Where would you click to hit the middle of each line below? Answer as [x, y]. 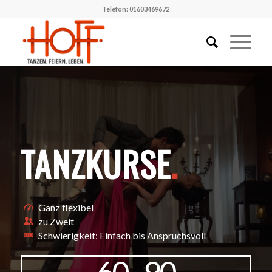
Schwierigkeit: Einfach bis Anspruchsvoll [122, 236]
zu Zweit [56, 222]
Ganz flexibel [66, 207]
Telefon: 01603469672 [136, 9]
